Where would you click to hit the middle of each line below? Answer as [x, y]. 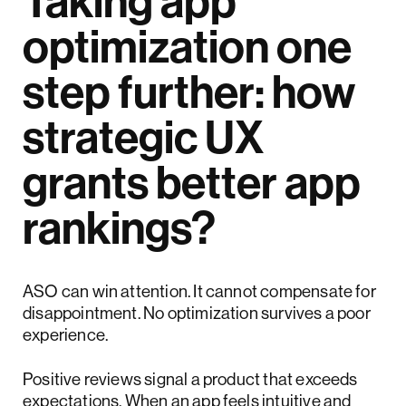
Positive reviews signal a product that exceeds [190, 379]
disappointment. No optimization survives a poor [197, 313]
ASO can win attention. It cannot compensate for [199, 291]
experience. [66, 335]
